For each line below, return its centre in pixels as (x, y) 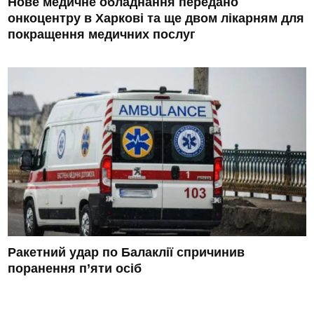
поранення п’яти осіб (75, 269)
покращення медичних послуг (102, 35)
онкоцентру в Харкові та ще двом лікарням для (156, 19)
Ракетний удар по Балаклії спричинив (127, 253)
